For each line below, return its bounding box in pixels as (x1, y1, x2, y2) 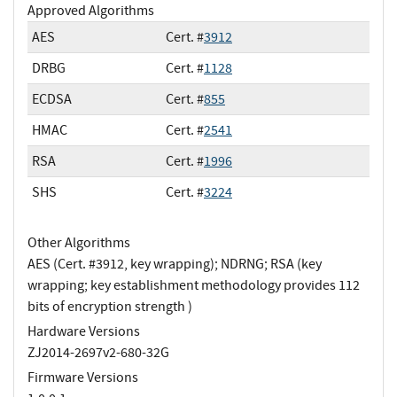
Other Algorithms (27, 233, 130, 252)
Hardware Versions (27, 322, 140, 340)
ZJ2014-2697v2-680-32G (27, 343, 169, 362)
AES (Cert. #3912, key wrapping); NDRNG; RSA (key (27, 254, 322, 273)
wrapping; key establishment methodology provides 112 (27, 276, 360, 294)
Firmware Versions (27, 368, 138, 386)
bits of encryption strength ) (27, 297, 192, 315)
